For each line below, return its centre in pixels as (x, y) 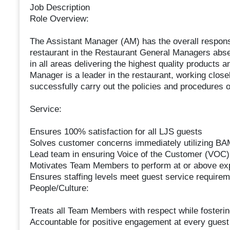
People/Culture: (59, 188)
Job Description (60, 8)
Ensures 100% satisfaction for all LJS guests (116, 132)
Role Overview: (59, 19)
